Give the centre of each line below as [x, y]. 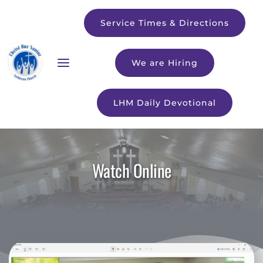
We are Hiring [164, 63]
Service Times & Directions [164, 23]
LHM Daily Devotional [164, 103]
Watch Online [131, 170]
